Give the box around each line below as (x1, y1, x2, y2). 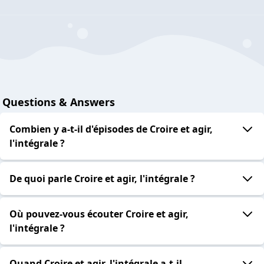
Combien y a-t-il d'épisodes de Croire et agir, (9, 123, 213, 136)
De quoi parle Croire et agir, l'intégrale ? (9, 172, 195, 186)
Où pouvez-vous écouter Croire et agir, (9, 207, 189, 221)
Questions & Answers (2, 95, 115, 110)
